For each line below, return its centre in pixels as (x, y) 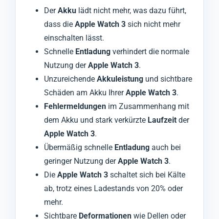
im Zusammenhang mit (148, 106)
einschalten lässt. (74, 38)
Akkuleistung (120, 79)
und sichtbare (168, 79)
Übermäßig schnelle (79, 147)
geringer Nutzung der (81, 161)
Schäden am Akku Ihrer (85, 92)
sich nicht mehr (153, 24)
